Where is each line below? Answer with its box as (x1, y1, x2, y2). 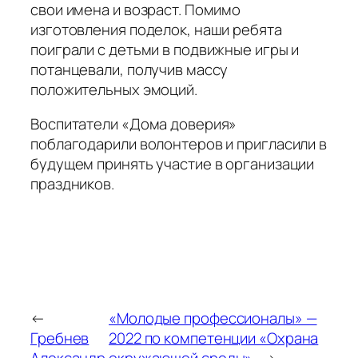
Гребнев (30, 327, 89, 348)
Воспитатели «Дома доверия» (30, 113, 237, 135)
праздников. (30, 173, 114, 195)
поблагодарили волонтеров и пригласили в (30, 133, 328, 155)
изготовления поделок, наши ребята (30, 18, 282, 40)
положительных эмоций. (30, 78, 201, 100)
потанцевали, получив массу (30, 58, 229, 80)
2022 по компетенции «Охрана (109, 327, 319, 348)
